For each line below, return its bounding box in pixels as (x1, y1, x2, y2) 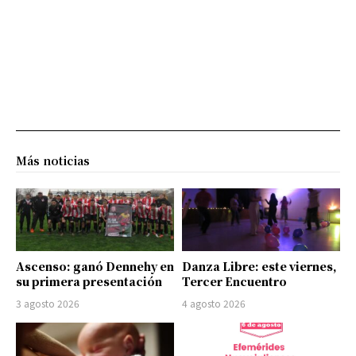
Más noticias (16, 152, 90, 168)
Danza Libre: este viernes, (182, 258, 337, 275)
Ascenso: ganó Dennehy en (16, 258, 174, 275)
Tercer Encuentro (182, 273, 287, 290)
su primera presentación (16, 273, 162, 290)
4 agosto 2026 (182, 296, 246, 311)
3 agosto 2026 (16, 296, 79, 311)
